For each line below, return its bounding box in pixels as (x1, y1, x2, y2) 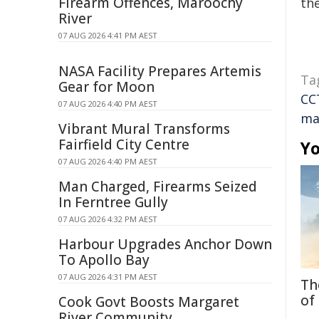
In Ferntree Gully (58, 193, 168, 211)
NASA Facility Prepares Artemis (58, 62, 261, 80)
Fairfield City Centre (58, 135, 189, 154)
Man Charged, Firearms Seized (58, 177, 257, 196)
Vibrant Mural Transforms (58, 120, 230, 138)
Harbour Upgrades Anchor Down (58, 235, 272, 253)
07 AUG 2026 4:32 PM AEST (58, 214, 157, 224)
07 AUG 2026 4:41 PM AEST (58, 30, 157, 41)
